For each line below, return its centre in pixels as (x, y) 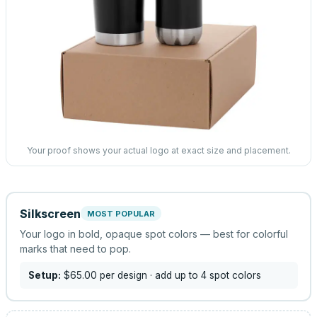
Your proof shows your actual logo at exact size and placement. (158, 150)
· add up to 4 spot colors (204, 275)
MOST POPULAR (121, 213)
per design (122, 275)
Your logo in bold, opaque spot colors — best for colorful (154, 234)
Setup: (44, 275)
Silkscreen (50, 213)
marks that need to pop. (75, 248)
